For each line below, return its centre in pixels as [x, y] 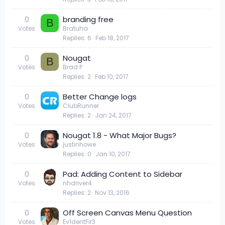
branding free [88, 19]
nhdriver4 [77, 183]
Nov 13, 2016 [112, 192]
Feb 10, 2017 [112, 76]
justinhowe [79, 144]
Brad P [73, 67]
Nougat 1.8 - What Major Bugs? [120, 135]
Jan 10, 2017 [113, 154]
